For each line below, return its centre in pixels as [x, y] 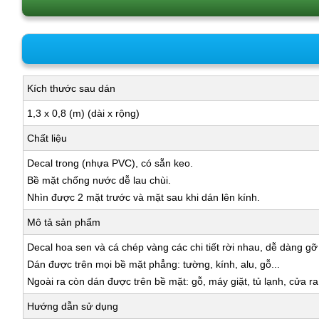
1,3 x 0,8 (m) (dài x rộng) [83, 114]
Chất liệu [47, 138]
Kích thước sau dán [71, 89]
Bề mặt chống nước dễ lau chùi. [99, 181]
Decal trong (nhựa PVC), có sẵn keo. [110, 163]
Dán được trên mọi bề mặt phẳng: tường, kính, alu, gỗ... [153, 265]
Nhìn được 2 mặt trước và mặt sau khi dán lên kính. [143, 198]
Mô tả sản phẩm [64, 223]
